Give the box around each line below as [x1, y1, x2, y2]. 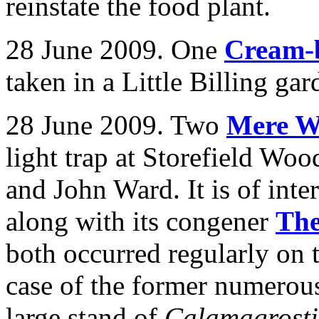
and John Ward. [6, 174, 180, 204]
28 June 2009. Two [6, 110, 226, 140]
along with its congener [6, 206, 276, 236]
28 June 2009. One [6, 34, 224, 65]
